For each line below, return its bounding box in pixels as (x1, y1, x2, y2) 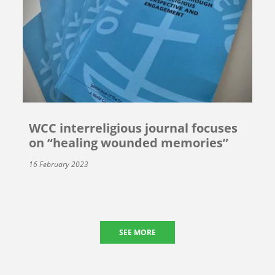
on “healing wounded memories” (29, 134, 229, 151)
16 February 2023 (29, 158, 89, 169)
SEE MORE (119, 227, 156, 238)
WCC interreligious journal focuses (29, 119, 238, 136)
